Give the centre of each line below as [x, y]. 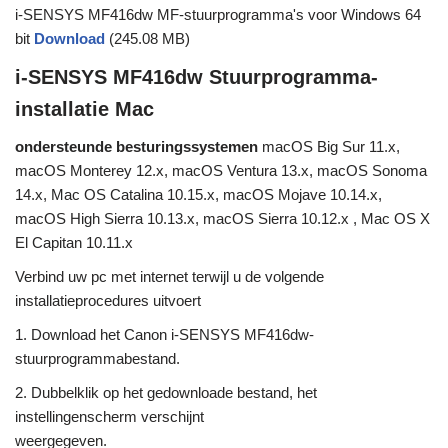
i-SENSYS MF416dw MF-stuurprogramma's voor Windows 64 [218, 15]
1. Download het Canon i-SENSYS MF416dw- [164, 335]
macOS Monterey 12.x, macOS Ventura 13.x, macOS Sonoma [221, 171]
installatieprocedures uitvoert [108, 301]
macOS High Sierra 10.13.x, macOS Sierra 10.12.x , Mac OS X [222, 219]
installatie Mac [84, 109]
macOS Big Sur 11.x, [329, 147]
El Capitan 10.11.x [74, 243]
